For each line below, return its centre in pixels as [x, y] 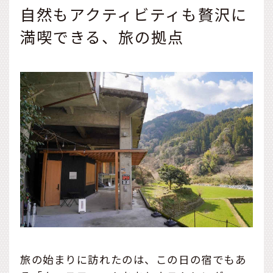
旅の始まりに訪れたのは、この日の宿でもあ [133, 259]
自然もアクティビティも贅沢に [134, 14]
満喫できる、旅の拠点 [102, 36]
